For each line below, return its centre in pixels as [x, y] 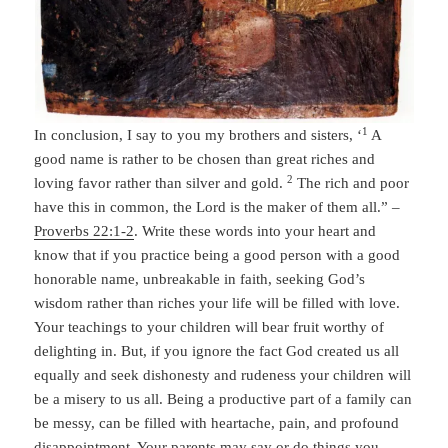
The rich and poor [351, 183]
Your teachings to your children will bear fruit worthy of [209, 327]
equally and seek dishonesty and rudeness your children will [223, 375]
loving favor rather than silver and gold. [161, 183]
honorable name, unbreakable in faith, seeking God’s [200, 279]
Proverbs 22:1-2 [84, 231]
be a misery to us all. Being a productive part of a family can [223, 399]
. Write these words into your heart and [255, 231]
